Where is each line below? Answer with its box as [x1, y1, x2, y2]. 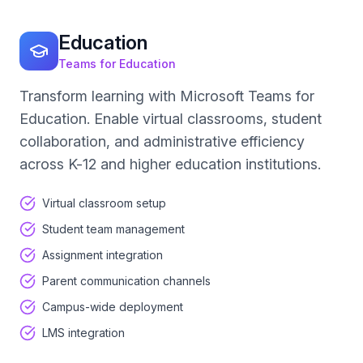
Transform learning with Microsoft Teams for [19, 88, 314, 105]
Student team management [42, 222, 185, 236]
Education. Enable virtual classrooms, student [19, 110, 322, 127]
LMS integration [42, 326, 125, 340]
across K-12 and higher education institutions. [19, 156, 321, 173]
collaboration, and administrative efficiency [19, 133, 305, 150]
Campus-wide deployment [42, 300, 183, 314]
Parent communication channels [42, 274, 211, 288]
